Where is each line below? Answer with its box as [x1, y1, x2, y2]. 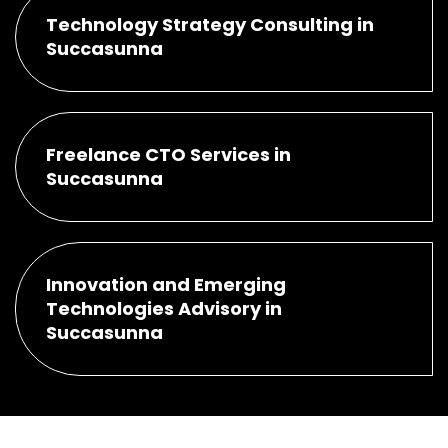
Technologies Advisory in [46, 295, 282, 321]
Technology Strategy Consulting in [46, 11, 374, 37]
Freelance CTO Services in [46, 141, 291, 167]
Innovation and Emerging [46, 271, 286, 297]
